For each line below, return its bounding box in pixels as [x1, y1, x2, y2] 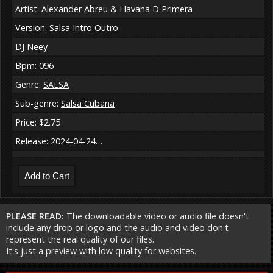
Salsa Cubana [61, 97, 115, 110]
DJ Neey [15, 41, 48, 53]
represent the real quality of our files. [6, 233, 154, 246]
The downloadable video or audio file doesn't [64, 210, 249, 222]
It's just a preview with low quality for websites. [6, 245, 196, 257]
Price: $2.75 [15, 116, 60, 129]
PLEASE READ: [6, 210, 64, 222]
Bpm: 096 [15, 60, 54, 72]
